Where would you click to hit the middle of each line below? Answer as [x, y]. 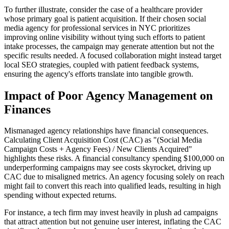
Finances [27, 109]
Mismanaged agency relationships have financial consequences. [106, 131]
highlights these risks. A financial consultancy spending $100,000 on [114, 158]
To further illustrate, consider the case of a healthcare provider [103, 9]
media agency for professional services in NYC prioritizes [97, 28]
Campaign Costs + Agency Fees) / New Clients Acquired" [98, 149]
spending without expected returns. [60, 195]
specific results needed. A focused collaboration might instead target [113, 55]
